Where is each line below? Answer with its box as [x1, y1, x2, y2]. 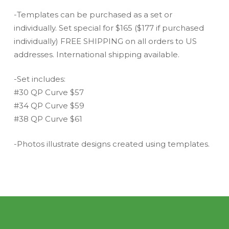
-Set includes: [13, 74, 65, 84]
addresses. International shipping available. [13, 49, 179, 59]
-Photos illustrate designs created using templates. [13, 139, 210, 149]
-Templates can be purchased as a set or [13, 9, 172, 19]
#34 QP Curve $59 [13, 101, 84, 111]
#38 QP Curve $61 [13, 114, 82, 124]
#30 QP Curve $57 [13, 87, 84, 98]
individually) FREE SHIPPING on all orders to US [13, 36, 197, 46]
